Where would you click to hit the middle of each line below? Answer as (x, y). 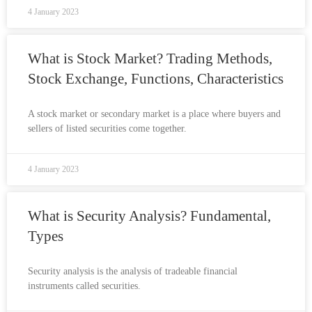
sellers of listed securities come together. (107, 128)
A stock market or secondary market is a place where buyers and (154, 114)
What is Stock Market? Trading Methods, (150, 58)
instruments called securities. (84, 286)
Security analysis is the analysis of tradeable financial (133, 271)
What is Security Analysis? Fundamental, (149, 216)
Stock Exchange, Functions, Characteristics (156, 79)
